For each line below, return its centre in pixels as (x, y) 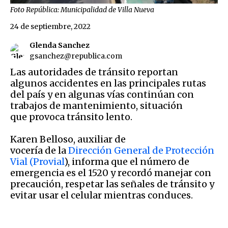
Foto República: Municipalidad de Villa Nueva (82, 10)
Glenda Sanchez (60, 46)
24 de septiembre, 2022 (50, 27)
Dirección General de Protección (141, 151)
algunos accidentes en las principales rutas (108, 83)
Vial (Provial (37, 162)
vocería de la (39, 151)
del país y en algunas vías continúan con (102, 95)
